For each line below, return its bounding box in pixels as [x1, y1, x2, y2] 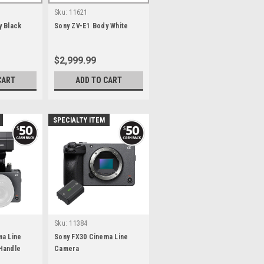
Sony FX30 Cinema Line [54, 233, 128, 241]
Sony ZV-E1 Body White [54, 22, 128, 30]
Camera [54, 245, 80, 253]
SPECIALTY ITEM [53, 116, 105, 124]
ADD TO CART [75, 75, 122, 85]
